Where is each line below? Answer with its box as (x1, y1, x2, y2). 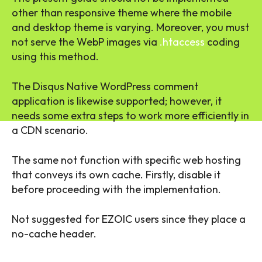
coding (205, 35, 240, 49)
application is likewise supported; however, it (12, 94, 222, 108)
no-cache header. (12, 226, 96, 240)
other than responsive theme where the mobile (12, 5, 232, 19)
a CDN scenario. (12, 123, 88, 137)
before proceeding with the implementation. (12, 182, 221, 196)
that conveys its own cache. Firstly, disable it (12, 167, 220, 181)
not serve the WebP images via (12, 35, 160, 49)
